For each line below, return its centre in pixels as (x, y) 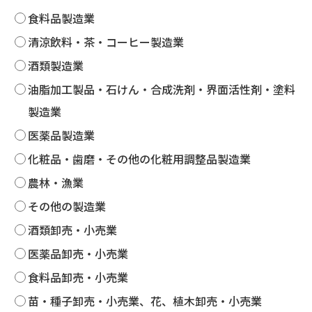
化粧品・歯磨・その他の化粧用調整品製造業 (140, 159)
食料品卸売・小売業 (78, 278)
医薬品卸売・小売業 (78, 254)
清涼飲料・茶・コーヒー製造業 (106, 42)
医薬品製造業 (62, 135)
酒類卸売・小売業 (73, 230)
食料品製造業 (62, 18)
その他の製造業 (67, 206)
